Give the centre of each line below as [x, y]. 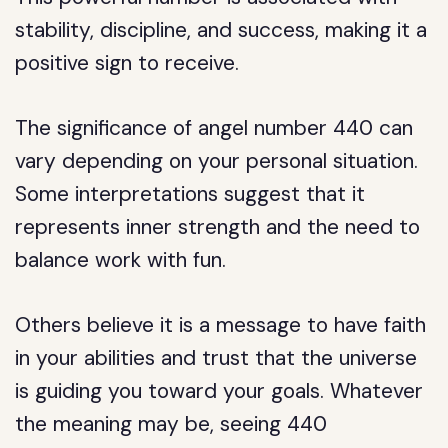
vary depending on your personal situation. [217, 161]
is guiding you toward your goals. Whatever [219, 391]
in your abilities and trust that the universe [216, 358]
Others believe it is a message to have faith [221, 325]
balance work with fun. [121, 260]
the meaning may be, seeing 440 [171, 424]
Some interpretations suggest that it [190, 194]
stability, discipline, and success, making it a [221, 30]
